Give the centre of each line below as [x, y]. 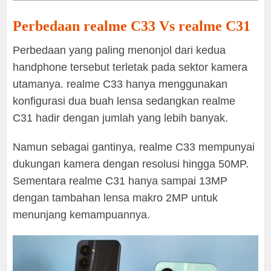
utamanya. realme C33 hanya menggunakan [120, 84]
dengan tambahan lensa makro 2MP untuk [116, 198]
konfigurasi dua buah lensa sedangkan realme [124, 101]
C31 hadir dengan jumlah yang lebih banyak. [121, 118]
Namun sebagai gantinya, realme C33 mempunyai [134, 147]
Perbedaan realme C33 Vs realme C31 [132, 26]
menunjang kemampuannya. [82, 215]
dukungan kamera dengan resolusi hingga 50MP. [131, 164]
